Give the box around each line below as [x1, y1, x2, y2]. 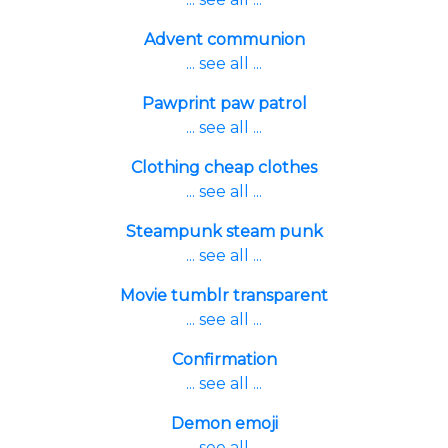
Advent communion [143, 30, 305, 49]
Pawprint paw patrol [141, 94, 307, 113]
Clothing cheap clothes [131, 158, 317, 177]
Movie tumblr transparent [120, 286, 328, 305]
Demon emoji [170, 414, 278, 433]
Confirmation [171, 350, 277, 369]
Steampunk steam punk [125, 222, 323, 241]
